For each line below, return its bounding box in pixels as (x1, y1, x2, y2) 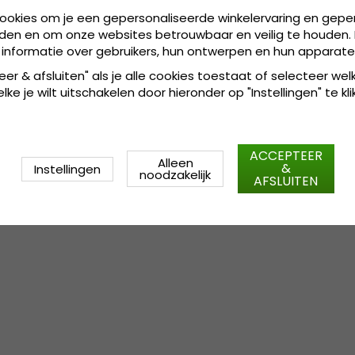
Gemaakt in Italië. (209, 25, 312, 42)
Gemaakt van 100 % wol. (209, 8, 349, 25)
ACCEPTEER (249, 147, 323, 165)
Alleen (157, 155, 193, 171)
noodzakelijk (139, 166, 211, 183)
